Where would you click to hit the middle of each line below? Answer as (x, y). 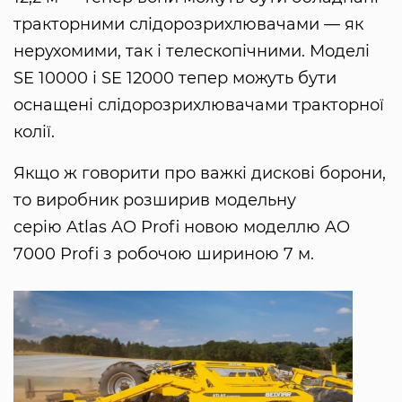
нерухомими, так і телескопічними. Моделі (192, 51)
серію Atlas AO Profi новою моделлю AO (182, 227)
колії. (34, 131)
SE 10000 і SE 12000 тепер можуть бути (175, 78)
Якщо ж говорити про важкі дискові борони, (200, 173)
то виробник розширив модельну (155, 200)
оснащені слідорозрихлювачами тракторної (199, 105)
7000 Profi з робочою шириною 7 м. (164, 253)
